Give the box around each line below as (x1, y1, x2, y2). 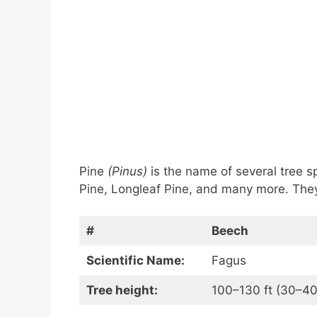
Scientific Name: (86, 253, 185, 268)
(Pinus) (108, 163, 147, 178)
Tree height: (86, 283, 158, 298)
